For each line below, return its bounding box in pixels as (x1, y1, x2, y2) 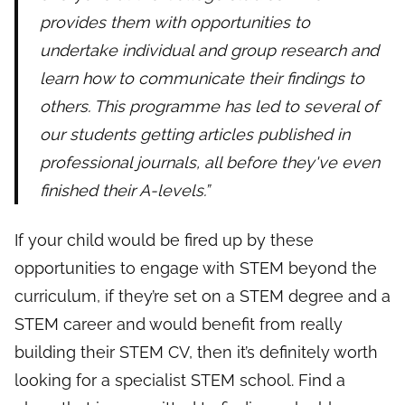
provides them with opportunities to (40, 13, 310, 33)
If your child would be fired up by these (14, 231, 314, 250)
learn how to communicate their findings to (40, 69, 364, 89)
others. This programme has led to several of (40, 97, 379, 117)
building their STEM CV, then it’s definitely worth (14, 343, 378, 363)
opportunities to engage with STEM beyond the (14, 259, 377, 278)
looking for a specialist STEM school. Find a (14, 371, 345, 391)
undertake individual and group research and (40, 41, 379, 61)
